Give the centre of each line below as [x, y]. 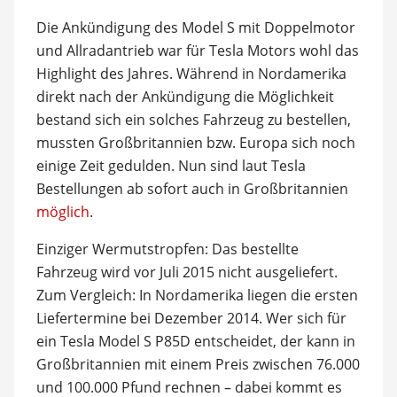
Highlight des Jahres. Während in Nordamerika [191, 73]
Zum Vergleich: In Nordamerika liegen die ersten [197, 295]
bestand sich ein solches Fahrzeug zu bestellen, [193, 119]
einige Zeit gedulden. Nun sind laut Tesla [171, 165]
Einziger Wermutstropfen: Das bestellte [167, 249]
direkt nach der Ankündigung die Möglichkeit [185, 96]
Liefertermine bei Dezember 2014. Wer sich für [191, 318]
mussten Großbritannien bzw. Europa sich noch [195, 142]
